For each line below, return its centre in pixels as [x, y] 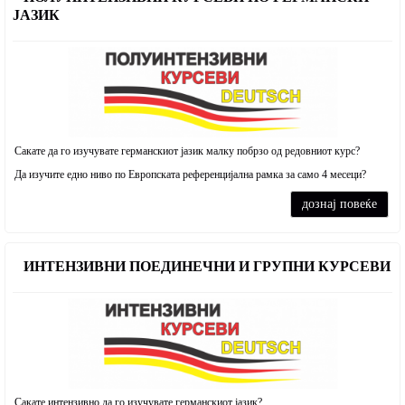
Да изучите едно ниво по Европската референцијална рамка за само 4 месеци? [190, 174]
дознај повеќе [339, 204]
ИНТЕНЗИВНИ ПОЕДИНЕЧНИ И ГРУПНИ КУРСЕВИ [205, 266]
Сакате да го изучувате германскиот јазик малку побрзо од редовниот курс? [188, 151]
